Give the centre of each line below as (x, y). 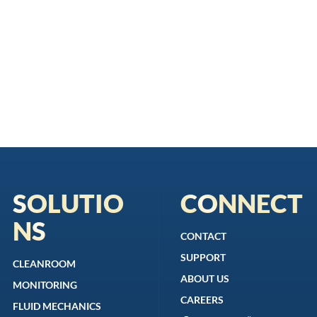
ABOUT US (204, 279)
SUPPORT (203, 258)
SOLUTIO (69, 203)
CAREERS (202, 300)
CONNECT (241, 203)
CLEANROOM (45, 264)
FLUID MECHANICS (57, 306)
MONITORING (45, 285)
